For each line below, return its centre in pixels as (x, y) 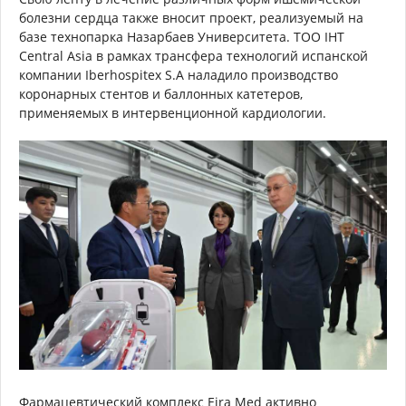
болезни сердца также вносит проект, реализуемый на (191, 17)
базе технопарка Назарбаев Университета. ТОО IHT (182, 36)
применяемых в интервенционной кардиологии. (173, 112)
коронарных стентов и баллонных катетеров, (161, 93)
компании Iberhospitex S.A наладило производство (179, 74)
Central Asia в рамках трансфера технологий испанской (193, 55)
